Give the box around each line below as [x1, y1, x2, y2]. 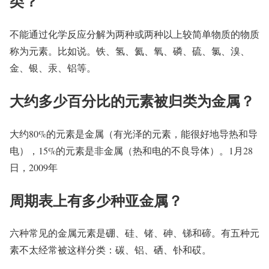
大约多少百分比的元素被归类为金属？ [10, 89, 255, 111]
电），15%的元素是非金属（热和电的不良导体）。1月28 [10, 144, 253, 157]
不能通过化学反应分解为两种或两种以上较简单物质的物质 [10, 27, 259, 40]
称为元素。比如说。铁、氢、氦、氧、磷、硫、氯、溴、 [10, 44, 250, 57]
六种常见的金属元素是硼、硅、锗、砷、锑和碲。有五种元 [10, 226, 259, 240]
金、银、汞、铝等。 [10, 61, 96, 74]
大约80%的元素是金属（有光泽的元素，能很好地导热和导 [10, 127, 258, 140]
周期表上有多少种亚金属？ [10, 189, 183, 211]
